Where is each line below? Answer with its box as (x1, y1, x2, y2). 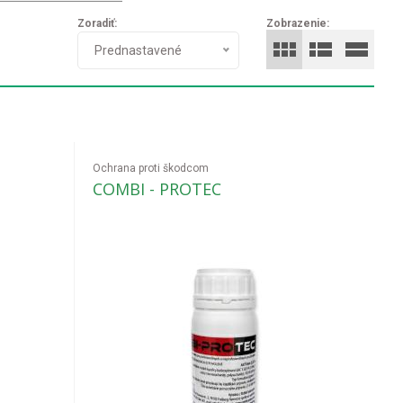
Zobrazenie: (266, 17, 329, 30)
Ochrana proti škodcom (93, 162, 210, 175)
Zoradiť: (77, 17, 117, 30)
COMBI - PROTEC (93, 178, 222, 200)
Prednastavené (94, 43, 182, 58)
